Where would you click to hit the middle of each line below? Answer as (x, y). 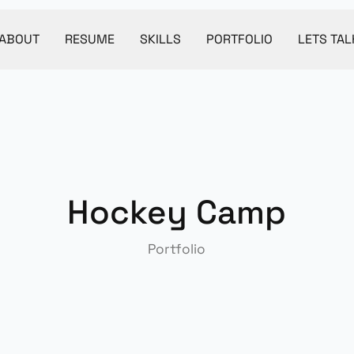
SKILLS (160, 39)
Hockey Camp (177, 212)
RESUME (90, 39)
